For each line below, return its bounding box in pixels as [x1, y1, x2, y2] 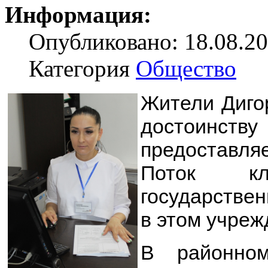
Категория [29, 55, 136, 81]
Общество [136, 55, 236, 81]
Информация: [5, 1, 151, 28]
